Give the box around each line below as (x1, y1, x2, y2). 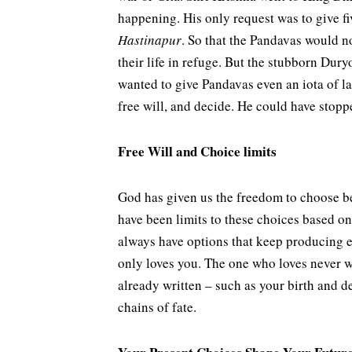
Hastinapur (117, 30, 181, 49)
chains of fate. (117, 297, 201, 316)
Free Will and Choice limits (117, 141, 277, 161)
